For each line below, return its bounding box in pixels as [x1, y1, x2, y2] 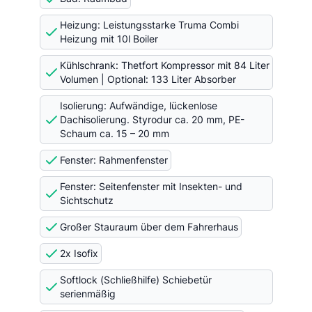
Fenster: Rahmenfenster [59, 154, 168, 166]
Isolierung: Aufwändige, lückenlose [59, 100, 217, 111]
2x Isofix [59, 247, 98, 259]
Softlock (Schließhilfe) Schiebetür [59, 274, 212, 286]
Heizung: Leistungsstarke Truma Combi [59, 19, 239, 31]
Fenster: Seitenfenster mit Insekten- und [59, 180, 242, 192]
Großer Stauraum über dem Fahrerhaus [59, 221, 238, 233]
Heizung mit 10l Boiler [59, 33, 158, 45]
